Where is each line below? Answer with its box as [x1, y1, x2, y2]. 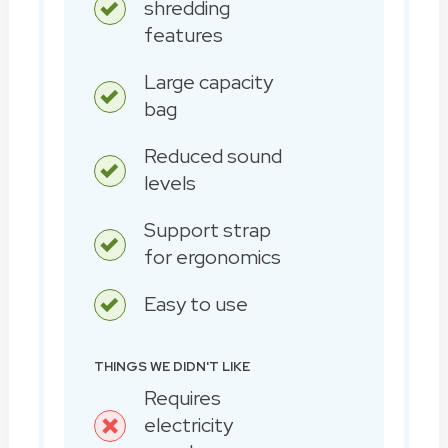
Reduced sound [143, 142, 282, 169]
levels [143, 169, 196, 196]
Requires [143, 384, 221, 411]
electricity [143, 411, 233, 438]
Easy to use [143, 290, 248, 317]
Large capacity [143, 68, 273, 95]
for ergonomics [143, 243, 281, 270]
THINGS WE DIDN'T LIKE [93, 357, 250, 375]
